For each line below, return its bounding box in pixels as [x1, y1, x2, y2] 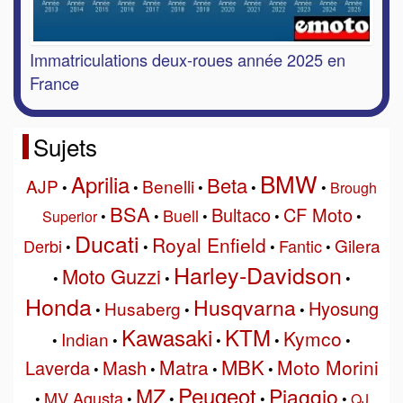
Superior [41, 205, 97, 227]
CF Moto [282, 201, 353, 228]
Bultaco [210, 201, 271, 228]
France [30, 70, 79, 94]
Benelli [142, 173, 194, 198]
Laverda [24, 354, 90, 381]
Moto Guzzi [61, 261, 161, 290]
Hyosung [308, 294, 379, 321]
